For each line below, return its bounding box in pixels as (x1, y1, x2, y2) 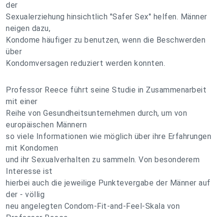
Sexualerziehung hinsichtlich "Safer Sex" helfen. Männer (6, 12, 207, 21)
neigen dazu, (6, 24, 50, 33)
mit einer (6, 97, 38, 106)
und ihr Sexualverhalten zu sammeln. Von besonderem (6, 155, 200, 164)
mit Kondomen (6, 143, 58, 153)
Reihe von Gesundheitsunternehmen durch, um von (6, 108, 187, 118)
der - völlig (6, 190, 45, 199)
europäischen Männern (6, 120, 87, 129)
